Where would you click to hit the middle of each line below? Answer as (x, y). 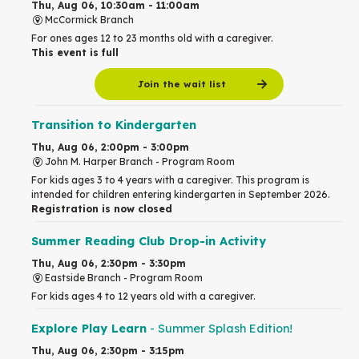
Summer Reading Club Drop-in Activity (149, 241)
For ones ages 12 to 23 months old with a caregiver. (152, 38)
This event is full (75, 52)
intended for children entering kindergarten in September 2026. (181, 194)
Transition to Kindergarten (114, 125)
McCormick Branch (89, 19)
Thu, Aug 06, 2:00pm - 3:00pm (110, 147)
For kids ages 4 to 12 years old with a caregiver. (143, 296)
